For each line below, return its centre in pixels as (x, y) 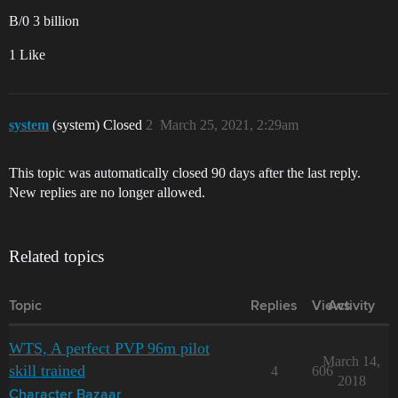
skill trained (47, 370)
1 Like (27, 55)
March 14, (351, 361)
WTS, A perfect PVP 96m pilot (109, 348)
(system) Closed (99, 125)
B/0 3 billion (44, 21)
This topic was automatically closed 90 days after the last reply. (185, 173)
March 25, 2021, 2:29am (229, 125)
